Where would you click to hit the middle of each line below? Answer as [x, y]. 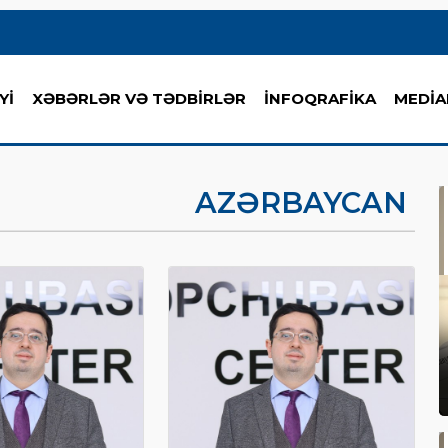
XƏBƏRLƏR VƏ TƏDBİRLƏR [139, 98]
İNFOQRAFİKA [320, 98]
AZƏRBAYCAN [300, 202]
